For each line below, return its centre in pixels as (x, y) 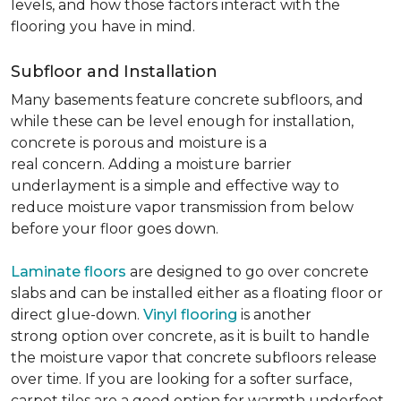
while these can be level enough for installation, (182, 121)
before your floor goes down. (118, 229)
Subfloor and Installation (116, 72)
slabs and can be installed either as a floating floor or (197, 293)
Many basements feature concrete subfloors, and (187, 100)
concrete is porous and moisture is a (139, 143)
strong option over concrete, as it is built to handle (190, 336)
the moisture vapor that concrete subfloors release (194, 358)
